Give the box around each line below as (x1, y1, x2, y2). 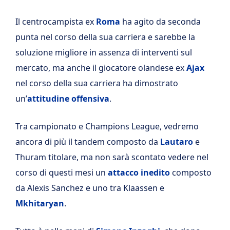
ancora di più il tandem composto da (15, 136, 160, 148)
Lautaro (160, 136, 193, 148)
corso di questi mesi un (15, 167, 108, 179)
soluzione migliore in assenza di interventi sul (15, 47, 192, 59)
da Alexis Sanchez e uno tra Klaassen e (15, 182, 164, 194)
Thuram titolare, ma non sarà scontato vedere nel (15, 151, 208, 163)
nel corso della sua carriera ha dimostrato (15, 78, 178, 89)
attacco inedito (108, 167, 170, 179)
